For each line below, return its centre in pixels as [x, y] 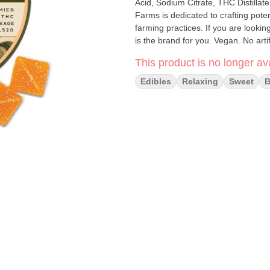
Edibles [156, 81]
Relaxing [200, 81]
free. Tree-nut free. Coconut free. [198, 53]
